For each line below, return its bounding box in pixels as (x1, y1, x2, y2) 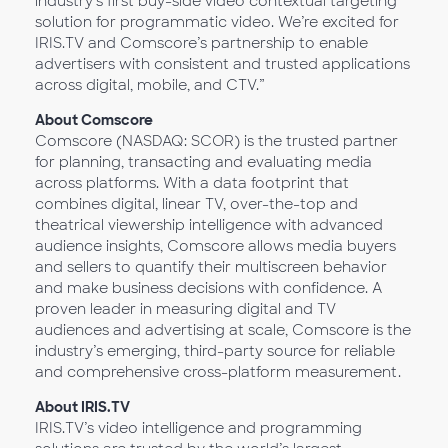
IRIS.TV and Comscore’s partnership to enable (35, 34, 368, 52)
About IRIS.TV (35, 398, 130, 416)
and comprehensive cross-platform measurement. (35, 363, 401, 381)
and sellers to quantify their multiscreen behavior (35, 258, 387, 276)
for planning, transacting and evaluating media (35, 153, 372, 171)
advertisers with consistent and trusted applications (35, 55, 410, 73)
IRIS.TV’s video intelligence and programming (35, 419, 362, 437)
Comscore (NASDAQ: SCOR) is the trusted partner (35, 132, 398, 150)
